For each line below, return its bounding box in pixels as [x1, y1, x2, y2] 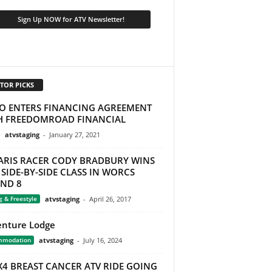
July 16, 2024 [83, 236, 122, 245]
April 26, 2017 [89, 194, 131, 204]
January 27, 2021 [49, 130, 100, 140]
